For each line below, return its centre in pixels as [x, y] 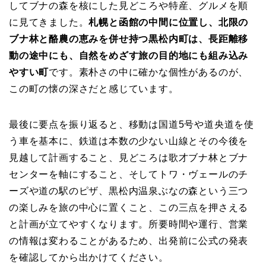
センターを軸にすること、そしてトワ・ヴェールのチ [129, 174]
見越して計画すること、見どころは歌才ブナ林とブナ [129, 157]
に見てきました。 [49, 22]
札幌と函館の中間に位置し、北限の [169, 22]
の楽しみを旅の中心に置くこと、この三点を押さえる [129, 207]
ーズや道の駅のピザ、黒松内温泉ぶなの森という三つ [129, 191]
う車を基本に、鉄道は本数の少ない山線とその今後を [129, 141]
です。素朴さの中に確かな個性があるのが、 [149, 72]
